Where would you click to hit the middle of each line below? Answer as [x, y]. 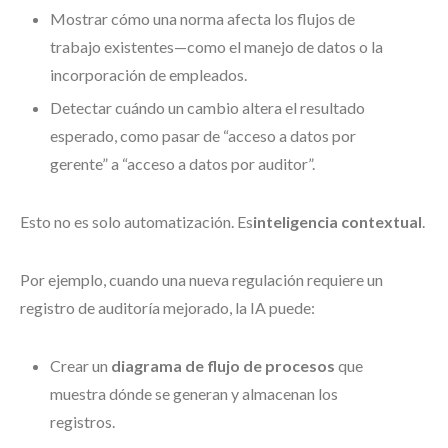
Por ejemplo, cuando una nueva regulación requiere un [201, 279]
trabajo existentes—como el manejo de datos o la [216, 46]
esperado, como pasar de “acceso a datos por [203, 135]
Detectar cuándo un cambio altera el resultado [207, 107]
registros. [82, 421]
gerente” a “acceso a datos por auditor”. [182, 163]
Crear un [80, 365]
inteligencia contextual [337, 221]
